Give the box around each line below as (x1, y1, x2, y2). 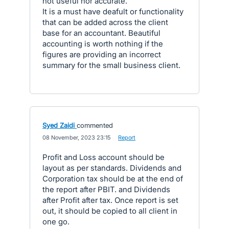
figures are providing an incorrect (42, 50, 161, 59)
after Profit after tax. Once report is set (42, 195, 178, 205)
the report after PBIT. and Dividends (42, 185, 170, 194)
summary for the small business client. (42, 60, 180, 70)
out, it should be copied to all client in (42, 206, 177, 216)
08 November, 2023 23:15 (42, 134, 110, 141)
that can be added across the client (42, 17, 168, 27)
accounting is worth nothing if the (42, 39, 163, 49)
